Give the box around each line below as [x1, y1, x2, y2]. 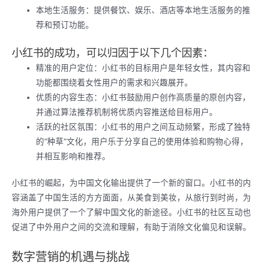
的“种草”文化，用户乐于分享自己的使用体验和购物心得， [36, 136, 249, 146]
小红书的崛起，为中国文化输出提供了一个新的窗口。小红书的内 [12, 178, 251, 188]
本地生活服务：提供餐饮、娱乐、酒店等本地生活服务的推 [36, 5, 251, 15]
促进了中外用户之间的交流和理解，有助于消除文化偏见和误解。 [12, 222, 251, 232]
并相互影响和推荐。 [36, 151, 111, 161]
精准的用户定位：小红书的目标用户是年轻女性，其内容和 [36, 62, 251, 72]
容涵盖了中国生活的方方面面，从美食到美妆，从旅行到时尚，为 [12, 193, 251, 203]
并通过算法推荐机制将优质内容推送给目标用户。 [36, 107, 218, 117]
